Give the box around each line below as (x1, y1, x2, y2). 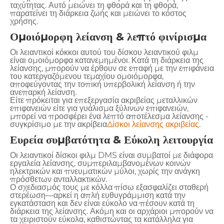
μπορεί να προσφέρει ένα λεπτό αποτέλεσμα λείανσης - (10, 111, 208, 121)
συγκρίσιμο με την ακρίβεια (10, 119, 107, 129)
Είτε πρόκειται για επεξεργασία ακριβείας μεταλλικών (10, 95, 197, 105)
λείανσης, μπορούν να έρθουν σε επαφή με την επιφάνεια (10, 63, 214, 73)
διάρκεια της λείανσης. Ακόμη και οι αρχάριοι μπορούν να (10, 206, 213, 216)
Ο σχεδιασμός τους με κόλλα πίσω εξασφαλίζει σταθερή (10, 182, 208, 192)
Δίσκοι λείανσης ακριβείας (107, 119, 199, 129)
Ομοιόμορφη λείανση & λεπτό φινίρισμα (10, 29, 206, 43)
